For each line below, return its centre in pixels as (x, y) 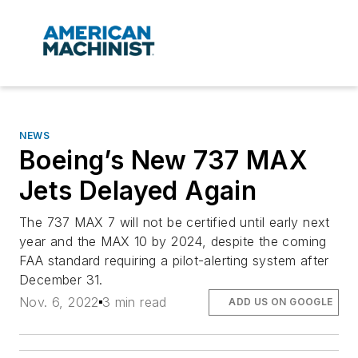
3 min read (134, 302)
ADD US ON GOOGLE (281, 302)
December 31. (61, 280)
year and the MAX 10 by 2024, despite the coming (173, 242)
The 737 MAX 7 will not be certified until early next (175, 223)
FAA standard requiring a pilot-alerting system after (174, 261)
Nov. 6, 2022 (59, 302)
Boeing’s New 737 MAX (163, 161)
